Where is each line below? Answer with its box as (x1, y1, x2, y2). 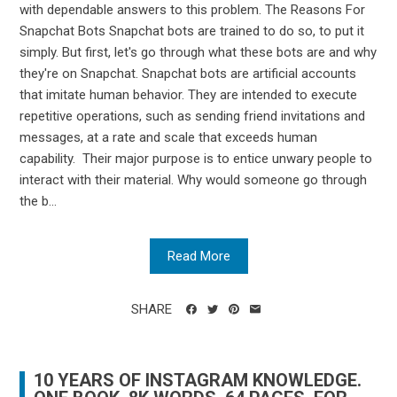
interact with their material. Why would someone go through (19, 172, 368, 189)
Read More (167, 248, 230, 265)
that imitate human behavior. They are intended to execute (19, 87, 358, 104)
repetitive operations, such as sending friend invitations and (19, 108, 366, 125)
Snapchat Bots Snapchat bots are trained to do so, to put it (19, 23, 365, 40)
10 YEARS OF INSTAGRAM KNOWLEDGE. (34, 370, 362, 392)
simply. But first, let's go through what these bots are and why (19, 44, 378, 61)
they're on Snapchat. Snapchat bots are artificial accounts (19, 66, 357, 82)
